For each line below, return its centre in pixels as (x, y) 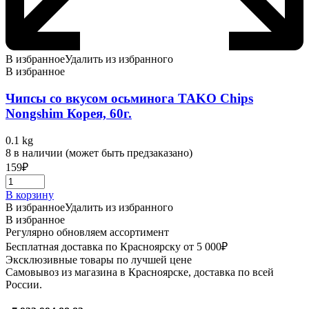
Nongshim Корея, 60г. (69, 113)
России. (24, 284)
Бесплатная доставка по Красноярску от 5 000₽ (117, 246)
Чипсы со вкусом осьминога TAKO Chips (129, 98)
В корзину (30, 195)
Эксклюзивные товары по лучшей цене (99, 259)
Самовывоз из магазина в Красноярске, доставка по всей (140, 272)
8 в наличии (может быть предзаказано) (99, 152)
